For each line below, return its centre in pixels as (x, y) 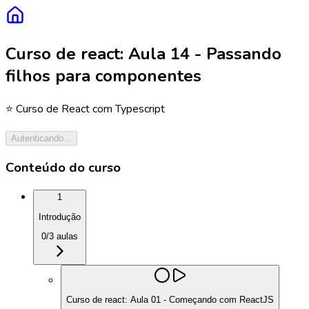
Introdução (60, 217)
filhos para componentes (103, 76)
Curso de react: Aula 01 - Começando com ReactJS (170, 300)
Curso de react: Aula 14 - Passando (143, 53)
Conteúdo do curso (63, 167)
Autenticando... (41, 138)
